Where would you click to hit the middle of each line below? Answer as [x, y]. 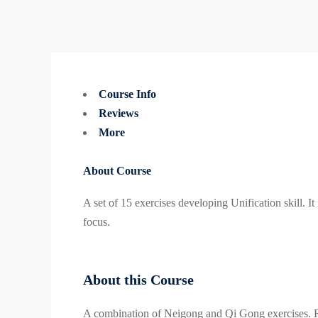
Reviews [119, 114]
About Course [117, 171]
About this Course [138, 280]
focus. [97, 222]
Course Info [127, 94]
